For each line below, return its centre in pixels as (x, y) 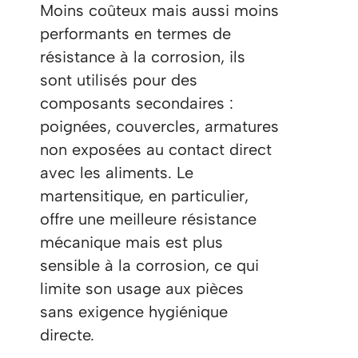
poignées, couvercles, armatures (159, 127)
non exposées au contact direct (156, 150)
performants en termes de (135, 34)
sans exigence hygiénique (134, 312)
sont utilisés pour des (119, 80)
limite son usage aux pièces (142, 289)
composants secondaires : (137, 103)
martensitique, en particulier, (144, 196)
